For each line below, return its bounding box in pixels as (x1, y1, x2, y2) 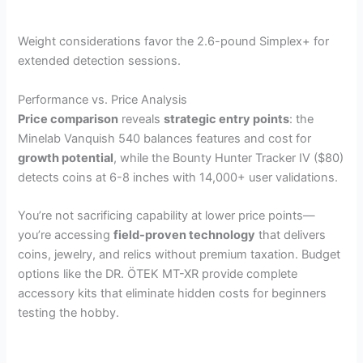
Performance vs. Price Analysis (18, 92, 188, 107)
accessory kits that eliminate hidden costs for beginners (18, 285, 327, 301)
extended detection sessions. (18, 53, 181, 69)
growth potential (18, 150, 114, 165)
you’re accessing (18, 227, 114, 242)
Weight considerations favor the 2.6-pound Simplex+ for (18, 34, 330, 49)
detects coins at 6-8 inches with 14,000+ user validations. (18, 169, 339, 185)
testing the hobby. (18, 305, 120, 320)
